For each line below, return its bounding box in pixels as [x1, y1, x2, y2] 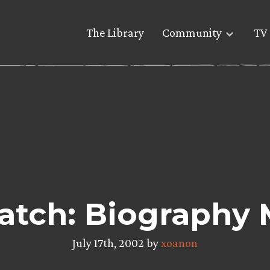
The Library [86, 26, 144, 40]
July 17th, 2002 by [72, 236, 161, 250]
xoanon [161, 236, 198, 250]
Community [162, 26, 222, 40]
